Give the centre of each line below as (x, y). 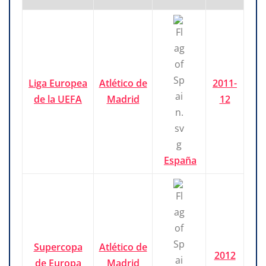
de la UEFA (58, 99)
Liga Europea (58, 83)
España (180, 161)
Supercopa (58, 247)
